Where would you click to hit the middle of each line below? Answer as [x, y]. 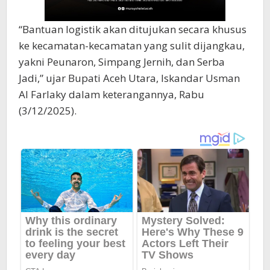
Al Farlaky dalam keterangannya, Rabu [111, 95]
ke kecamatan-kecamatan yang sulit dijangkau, [132, 46]
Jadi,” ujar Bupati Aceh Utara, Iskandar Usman [129, 78]
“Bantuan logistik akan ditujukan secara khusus [133, 30]
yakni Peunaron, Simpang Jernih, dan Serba [122, 62]
